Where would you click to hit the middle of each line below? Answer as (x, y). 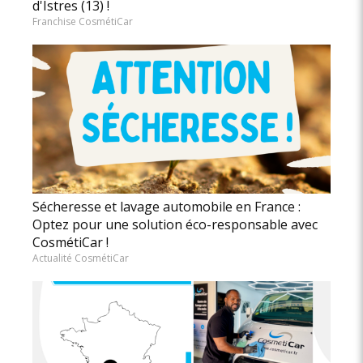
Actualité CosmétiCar (81, 258)
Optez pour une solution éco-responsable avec (175, 225)
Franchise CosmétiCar (83, 22)
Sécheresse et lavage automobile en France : (167, 207)
